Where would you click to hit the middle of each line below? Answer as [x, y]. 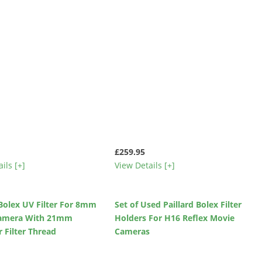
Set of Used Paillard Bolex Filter [178, 205]
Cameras [132, 232]
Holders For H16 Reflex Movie [174, 218]
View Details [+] [144, 165]
